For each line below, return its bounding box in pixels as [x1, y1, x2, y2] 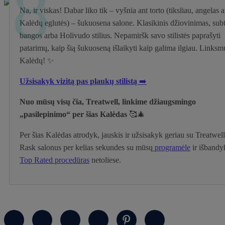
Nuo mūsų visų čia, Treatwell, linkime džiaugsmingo [20, 97, 196, 106]
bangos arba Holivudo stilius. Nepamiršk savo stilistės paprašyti [20, 31, 220, 40]
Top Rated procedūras [20, 155, 89, 164]
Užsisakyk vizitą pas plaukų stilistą [20, 76, 139, 85]
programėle [155, 143, 190, 152]
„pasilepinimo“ [20, 109, 70, 119]
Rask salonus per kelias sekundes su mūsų [20, 143, 153, 152]
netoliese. [89, 155, 121, 164]
